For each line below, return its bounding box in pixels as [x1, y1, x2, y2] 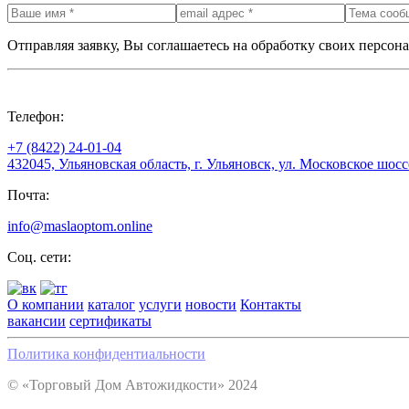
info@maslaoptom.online [7, 218, 152, 235]
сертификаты [69, 313, 152, 330]
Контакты [240, 297, 301, 313]
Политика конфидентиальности [7, 346, 205, 362]
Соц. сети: [7, 249, 71, 266]
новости [185, 297, 236, 313]
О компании [7, 297, 84, 313]
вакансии [7, 313, 66, 330]
